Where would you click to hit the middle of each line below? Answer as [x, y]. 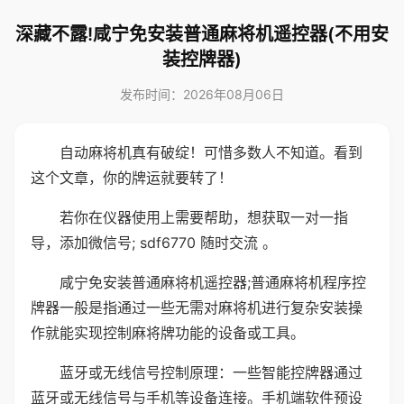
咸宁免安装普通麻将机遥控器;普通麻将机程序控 [213, 282]
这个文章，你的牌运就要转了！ [132, 178]
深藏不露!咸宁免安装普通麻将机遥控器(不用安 [202, 34]
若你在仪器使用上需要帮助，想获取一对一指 [204, 217]
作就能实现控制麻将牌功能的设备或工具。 [168, 333]
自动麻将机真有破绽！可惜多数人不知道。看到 [211, 152]
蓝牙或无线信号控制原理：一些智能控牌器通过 [211, 372]
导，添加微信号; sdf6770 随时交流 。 [154, 243]
